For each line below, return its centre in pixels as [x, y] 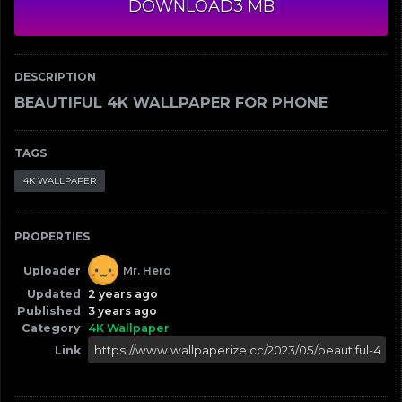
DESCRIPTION [55, 77]
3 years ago [122, 311]
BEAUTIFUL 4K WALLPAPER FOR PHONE [171, 103]
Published [49, 311]
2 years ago [123, 294]
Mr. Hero [147, 270]
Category [51, 328]
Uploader [52, 270]
